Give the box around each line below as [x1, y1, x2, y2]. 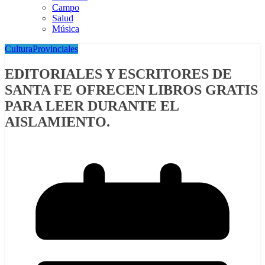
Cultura [5, 44, 33, 54]
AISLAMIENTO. [5, 114, 110, 130]
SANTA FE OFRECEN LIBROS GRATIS [5, 82, 258, 98]
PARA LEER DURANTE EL [5, 98, 179, 114]
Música [52, 24, 79, 34]
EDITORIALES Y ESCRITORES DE [5, 66, 232, 82]
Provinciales [33, 44, 78, 54]
